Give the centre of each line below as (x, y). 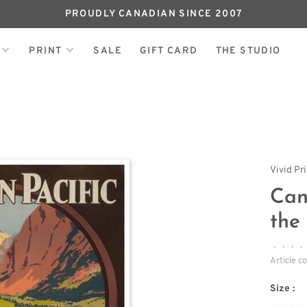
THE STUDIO (248, 51)
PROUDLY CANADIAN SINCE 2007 (153, 14)
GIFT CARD (169, 51)
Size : (283, 289)
